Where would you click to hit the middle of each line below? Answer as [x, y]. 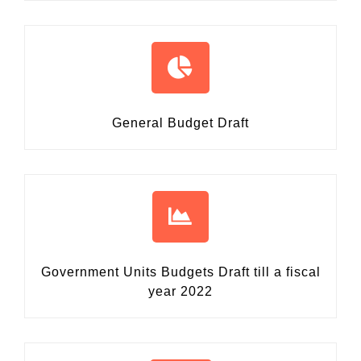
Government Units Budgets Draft [147, 272]
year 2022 [180, 292]
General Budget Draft [180, 123]
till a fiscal [287, 272]
